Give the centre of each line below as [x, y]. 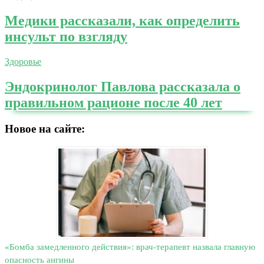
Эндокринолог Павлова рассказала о [123, 86]
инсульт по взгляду [66, 36]
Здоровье [23, 61]
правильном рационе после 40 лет [113, 102]
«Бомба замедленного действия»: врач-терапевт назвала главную [130, 247]
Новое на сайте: [45, 128]
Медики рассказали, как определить [122, 20]
